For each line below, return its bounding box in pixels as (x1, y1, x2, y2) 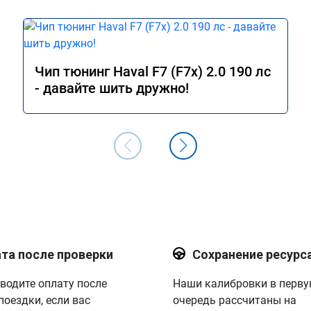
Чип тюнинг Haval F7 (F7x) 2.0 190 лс (35, 63, 271, 80)
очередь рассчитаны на (172, 294, 296, 307)
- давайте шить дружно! (35, 80, 189, 96)
